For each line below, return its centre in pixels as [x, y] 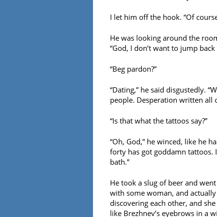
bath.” [120, 162]
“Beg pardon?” [133, 69]
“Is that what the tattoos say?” [159, 120]
